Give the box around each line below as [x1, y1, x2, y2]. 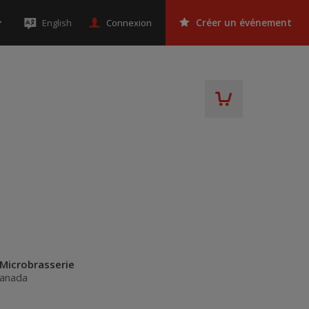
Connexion [106, 16, 152, 29]
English [42, 17, 72, 29]
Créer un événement [196, 17, 292, 29]
